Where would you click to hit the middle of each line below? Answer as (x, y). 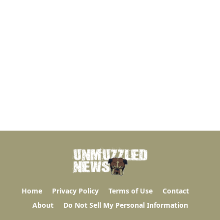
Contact (176, 191)
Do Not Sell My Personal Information (125, 205)
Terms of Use (130, 191)
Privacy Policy (75, 191)
